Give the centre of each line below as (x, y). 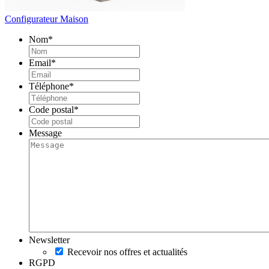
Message (45, 133)
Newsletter (49, 240)
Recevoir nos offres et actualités (127, 252)
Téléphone (49, 86)
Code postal (51, 110)
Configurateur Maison (47, 19)
